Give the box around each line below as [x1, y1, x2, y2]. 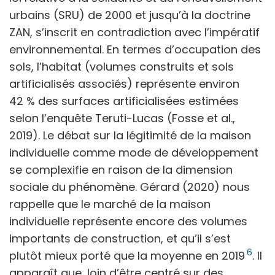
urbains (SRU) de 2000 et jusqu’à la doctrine [9, 7, 250, 23]
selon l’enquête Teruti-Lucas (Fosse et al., [9, 110, 235, 126]
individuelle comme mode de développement [9, 144, 258, 160]
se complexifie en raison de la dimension [9, 161, 233, 177]
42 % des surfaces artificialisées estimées [9, 93, 239, 109]
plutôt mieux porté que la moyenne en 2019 [9, 247, 245, 263]
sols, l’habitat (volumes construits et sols [9, 58, 234, 74]
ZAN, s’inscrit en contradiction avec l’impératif [9, 24, 260, 40]
